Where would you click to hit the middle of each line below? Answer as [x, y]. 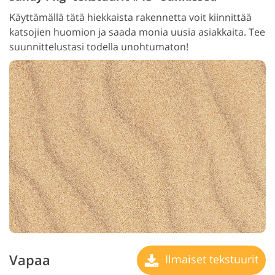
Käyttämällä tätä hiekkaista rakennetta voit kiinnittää [130, 17]
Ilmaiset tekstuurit [210, 259]
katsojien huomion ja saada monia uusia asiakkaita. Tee [137, 32]
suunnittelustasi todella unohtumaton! [99, 46]
